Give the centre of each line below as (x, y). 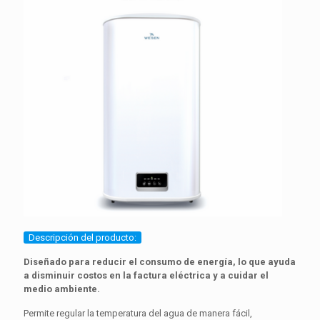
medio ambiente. (62, 289)
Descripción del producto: (82, 238)
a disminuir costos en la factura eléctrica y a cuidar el (146, 276)
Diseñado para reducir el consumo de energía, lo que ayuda (160, 262)
